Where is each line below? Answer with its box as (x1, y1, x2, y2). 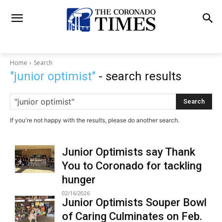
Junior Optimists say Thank (62, 146, 195, 158)
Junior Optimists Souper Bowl (62, 196, 207, 209)
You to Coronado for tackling (62, 160, 202, 172)
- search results (96, 69, 181, 83)
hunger (62, 173, 96, 186)
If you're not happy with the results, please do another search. (10, 116, 179, 124)
